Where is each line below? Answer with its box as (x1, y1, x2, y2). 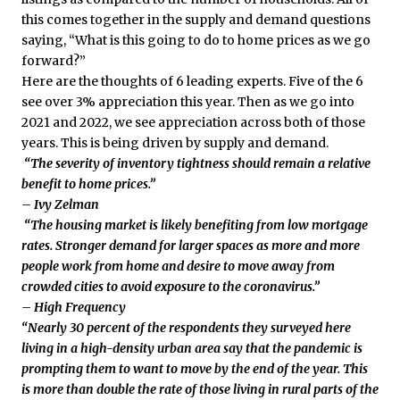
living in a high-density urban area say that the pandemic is (21, 340, 362, 357)
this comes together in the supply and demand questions (21, 12, 371, 29)
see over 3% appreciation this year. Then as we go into (21, 94, 354, 111)
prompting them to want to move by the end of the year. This (21, 361, 368, 378)
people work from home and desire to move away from (21, 258, 335, 275)
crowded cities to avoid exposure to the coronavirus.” (21, 279, 320, 296)
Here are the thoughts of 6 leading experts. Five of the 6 (21, 73, 363, 90)
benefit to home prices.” (21, 176, 155, 193)
